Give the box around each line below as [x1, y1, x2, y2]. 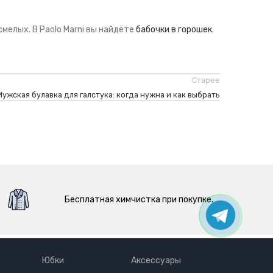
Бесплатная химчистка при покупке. [65, 194, 214, 205]
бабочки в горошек [136, 24, 212, 35]
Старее [191, 76, 220, 85]
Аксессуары [130, 255, 181, 266]
